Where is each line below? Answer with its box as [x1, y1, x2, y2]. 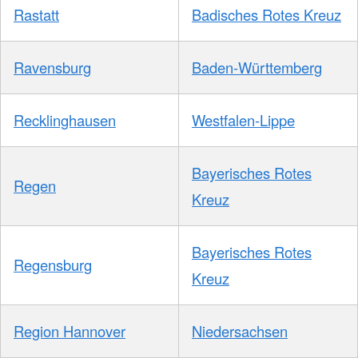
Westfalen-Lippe [192, 109, 295, 131]
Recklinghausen [14, 109, 116, 131]
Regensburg [14, 254, 92, 276]
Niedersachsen [192, 320, 288, 342]
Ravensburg [14, 57, 91, 78]
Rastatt [14, 4, 59, 26]
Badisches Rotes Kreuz [192, 4, 341, 26]
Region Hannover [14, 320, 125, 342]
